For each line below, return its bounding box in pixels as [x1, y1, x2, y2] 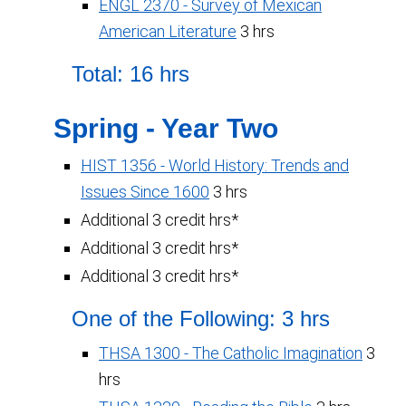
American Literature [99, 22, 237, 41]
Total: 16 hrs [72, 62, 189, 86]
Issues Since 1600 [81, 182, 209, 201]
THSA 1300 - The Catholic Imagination [99, 343, 362, 362]
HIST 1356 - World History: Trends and [81, 156, 349, 175]
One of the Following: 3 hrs [72, 306, 330, 331]
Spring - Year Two [53, 113, 278, 143]
